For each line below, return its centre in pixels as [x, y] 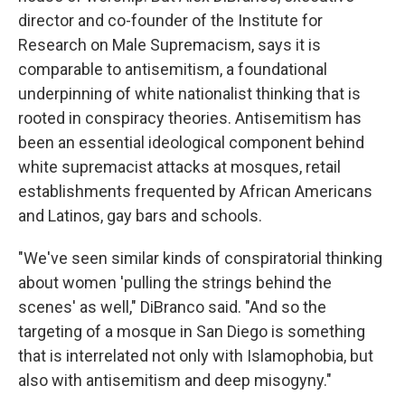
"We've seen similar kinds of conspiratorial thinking [200, 258]
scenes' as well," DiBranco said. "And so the [172, 307]
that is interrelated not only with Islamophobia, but [196, 356]
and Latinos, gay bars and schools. [140, 216]
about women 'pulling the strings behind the [175, 283]
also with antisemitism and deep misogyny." [175, 380]
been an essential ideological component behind [191, 142]
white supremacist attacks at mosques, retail [179, 167]
